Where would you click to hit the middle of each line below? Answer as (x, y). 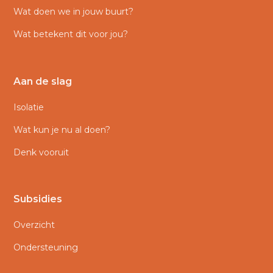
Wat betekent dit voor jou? (71, 34)
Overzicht (34, 225)
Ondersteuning (46, 248)
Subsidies (38, 199)
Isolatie (29, 107)
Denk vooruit (41, 152)
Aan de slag (43, 81)
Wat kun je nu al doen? (62, 129)
